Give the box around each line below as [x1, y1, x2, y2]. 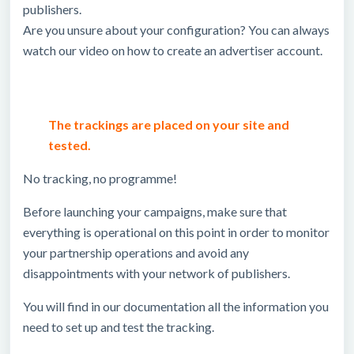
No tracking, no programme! [23, 171, 177, 186]
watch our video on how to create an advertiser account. [23, 43, 322, 58]
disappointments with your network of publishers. [23, 265, 290, 281]
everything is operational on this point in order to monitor [23, 224, 330, 239]
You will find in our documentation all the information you [23, 299, 329, 314]
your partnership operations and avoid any [23, 245, 249, 260]
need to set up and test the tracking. [23, 319, 214, 334]
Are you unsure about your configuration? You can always [23, 22, 330, 37]
